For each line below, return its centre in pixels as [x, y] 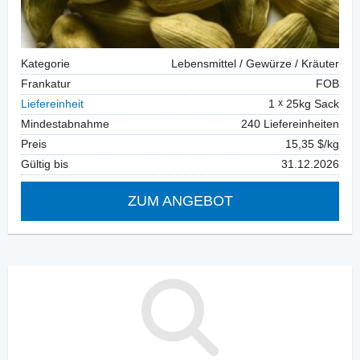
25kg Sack [311, 104]
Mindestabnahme [65, 124]
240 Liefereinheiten [290, 124]
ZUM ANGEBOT [180, 200]
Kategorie [45, 63]
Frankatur [46, 84]
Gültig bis [45, 164]
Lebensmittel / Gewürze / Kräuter [255, 63]
